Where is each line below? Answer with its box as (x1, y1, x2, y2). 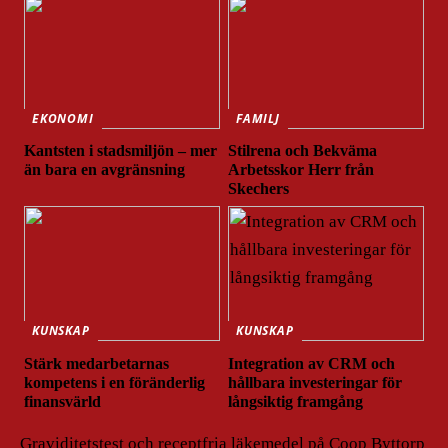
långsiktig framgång (228, 393, 364, 411)
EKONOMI (32, 109, 94, 127)
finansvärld (24, 393, 102, 411)
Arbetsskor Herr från (228, 161, 375, 179)
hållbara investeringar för (228, 374, 403, 392)
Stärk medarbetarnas (24, 355, 170, 373)
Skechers (228, 180, 290, 198)
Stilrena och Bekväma (228, 142, 378, 160)
